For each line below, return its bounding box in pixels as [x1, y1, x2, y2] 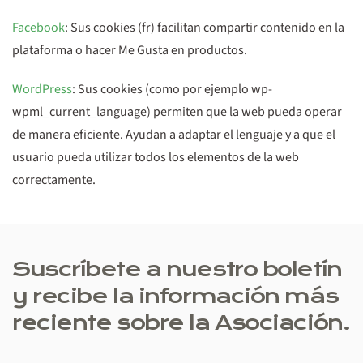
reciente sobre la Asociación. [12, 310, 350, 335]
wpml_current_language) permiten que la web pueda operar [12, 103, 342, 121]
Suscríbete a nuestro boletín [12, 257, 342, 282]
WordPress [12, 80, 72, 98]
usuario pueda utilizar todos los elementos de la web [12, 148, 299, 166]
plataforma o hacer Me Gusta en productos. [12, 41, 247, 59]
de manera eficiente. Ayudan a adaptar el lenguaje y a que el [12, 126, 335, 143]
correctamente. [12, 171, 96, 189]
